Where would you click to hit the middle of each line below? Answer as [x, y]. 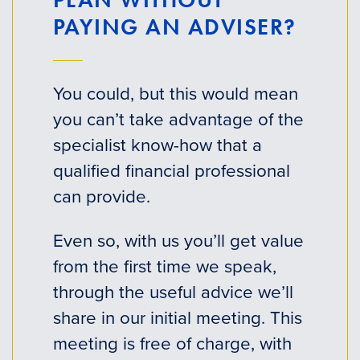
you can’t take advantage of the [178, 119]
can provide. [101, 196]
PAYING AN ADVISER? [174, 27]
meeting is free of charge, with [172, 342]
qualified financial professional [171, 170]
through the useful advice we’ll [173, 291]
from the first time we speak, [164, 265]
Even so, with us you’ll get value [178, 239]
